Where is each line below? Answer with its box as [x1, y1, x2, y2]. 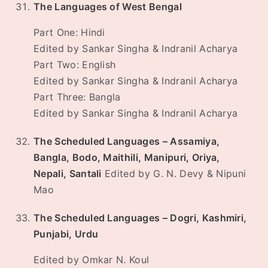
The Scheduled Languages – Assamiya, [33, 135, 220, 148]
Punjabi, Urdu [33, 228, 99, 240]
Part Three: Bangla [33, 91, 121, 103]
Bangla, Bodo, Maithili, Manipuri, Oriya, [33, 151, 220, 164]
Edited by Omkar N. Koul [33, 254, 150, 266]
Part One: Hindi [33, 26, 105, 39]
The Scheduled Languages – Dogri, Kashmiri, [33, 212, 247, 224]
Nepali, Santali [33, 167, 102, 180]
